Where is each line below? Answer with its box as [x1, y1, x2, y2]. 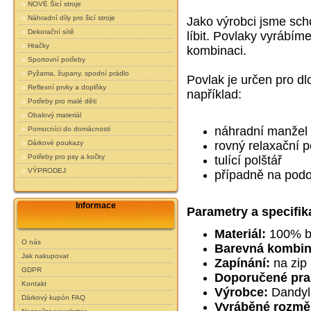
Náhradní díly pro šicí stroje [28, 13, 116, 22]
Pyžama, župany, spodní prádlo [28, 69, 130, 77]
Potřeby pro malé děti [28, 96, 97, 105]
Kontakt [22, 280, 47, 288]
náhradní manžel [214, 124, 308, 138]
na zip [269, 256, 307, 271]
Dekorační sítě [28, 27, 75, 35]
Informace [76, 201, 116, 211]
